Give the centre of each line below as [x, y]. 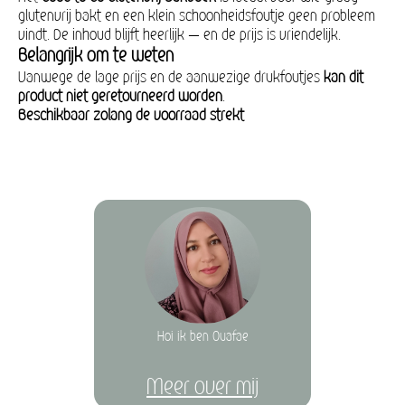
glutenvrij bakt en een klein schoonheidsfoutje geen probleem [197, 15]
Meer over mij [202, 387]
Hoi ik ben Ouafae [202, 337]
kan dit [344, 77]
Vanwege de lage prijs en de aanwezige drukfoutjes [171, 77]
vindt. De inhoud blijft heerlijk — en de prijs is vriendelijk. [179, 34]
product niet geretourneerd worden [120, 96]
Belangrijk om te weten [96, 55]
